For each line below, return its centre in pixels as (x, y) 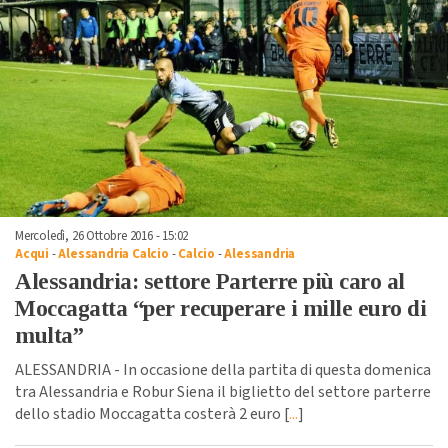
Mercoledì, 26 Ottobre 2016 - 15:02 (102, 235)
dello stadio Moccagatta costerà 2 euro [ (152, 413)
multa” (49, 335)
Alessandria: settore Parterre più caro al (210, 281)
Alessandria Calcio (113, 253)
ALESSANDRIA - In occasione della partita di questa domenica (223, 369)
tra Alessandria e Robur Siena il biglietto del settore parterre (223, 391)
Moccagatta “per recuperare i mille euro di (220, 308)
